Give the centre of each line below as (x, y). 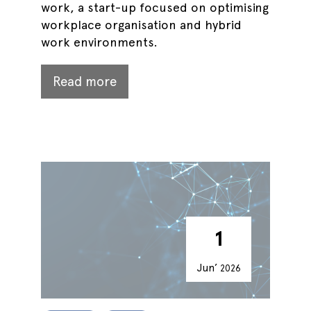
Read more (85, 82)
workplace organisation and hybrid (141, 25)
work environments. (99, 42)
